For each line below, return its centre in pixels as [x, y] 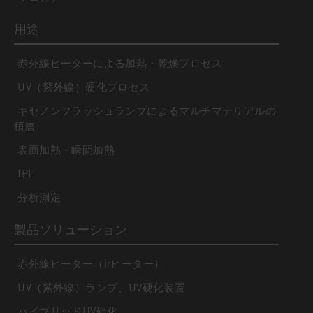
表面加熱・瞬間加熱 [64, 150]
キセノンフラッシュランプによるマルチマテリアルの [145, 111]
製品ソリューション [71, 230]
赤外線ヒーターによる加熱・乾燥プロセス [118, 64]
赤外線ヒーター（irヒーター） [89, 264]
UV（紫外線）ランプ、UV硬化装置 [100, 288]
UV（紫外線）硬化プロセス [82, 87]
